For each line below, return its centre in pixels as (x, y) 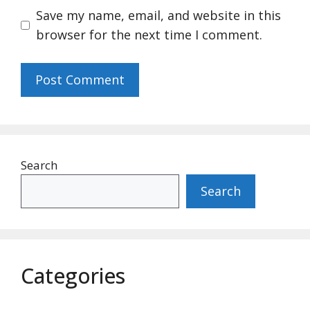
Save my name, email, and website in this (158, 15)
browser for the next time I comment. (149, 35)
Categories (73, 276)
